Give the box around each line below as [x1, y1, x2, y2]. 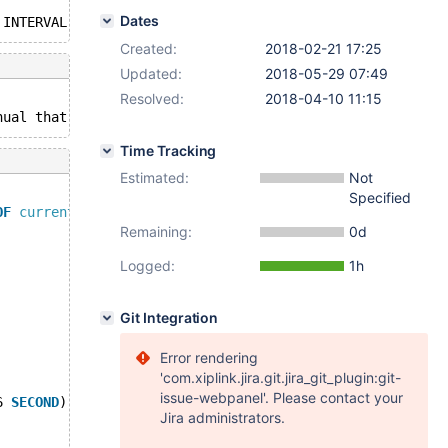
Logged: [120, 257, 175, 274]
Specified [349, 189, 411, 206]
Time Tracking [120, 142, 217, 159]
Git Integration [120, 309, 219, 326]
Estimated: [120, 169, 189, 186]
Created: [120, 40, 177, 57]
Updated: [120, 65, 182, 82]
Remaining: [120, 223, 192, 240]
